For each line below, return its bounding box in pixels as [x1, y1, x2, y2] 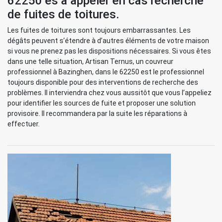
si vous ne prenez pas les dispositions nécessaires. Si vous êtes [7, 47, 211, 55]
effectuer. [7, 120, 40, 128]
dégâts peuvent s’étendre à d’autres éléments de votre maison [7, 37, 209, 45]
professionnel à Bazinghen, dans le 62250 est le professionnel [7, 68, 204, 76]
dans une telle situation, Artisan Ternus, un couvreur [7, 57, 173, 65]
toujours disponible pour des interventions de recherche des [7, 78, 198, 86]
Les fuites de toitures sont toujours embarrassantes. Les [7, 26, 191, 34]
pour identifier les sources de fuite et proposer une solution [7, 99, 196, 107]
